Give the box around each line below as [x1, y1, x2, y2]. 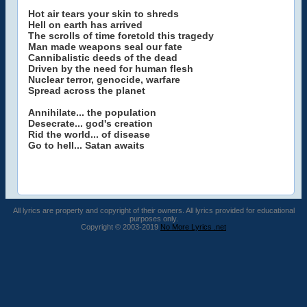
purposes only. [129, 214, 178, 223]
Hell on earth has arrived [28, 19, 143, 30]
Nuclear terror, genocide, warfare [28, 74, 180, 85]
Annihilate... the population [28, 107, 156, 118]
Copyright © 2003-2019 [81, 223, 160, 231]
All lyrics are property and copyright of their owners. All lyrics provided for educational [12, 206, 295, 214]
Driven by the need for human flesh [28, 63, 193, 74]
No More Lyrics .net [160, 223, 226, 231]
